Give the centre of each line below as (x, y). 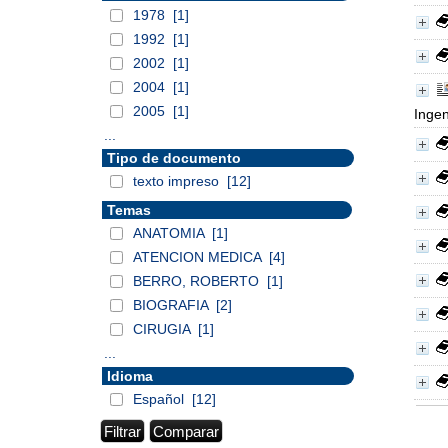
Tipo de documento (174, 158)
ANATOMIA (170, 233)
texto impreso (178, 181)
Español (160, 399)
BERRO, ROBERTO (198, 281)
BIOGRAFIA (172, 305)
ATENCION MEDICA (199, 257)
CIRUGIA (163, 329)
